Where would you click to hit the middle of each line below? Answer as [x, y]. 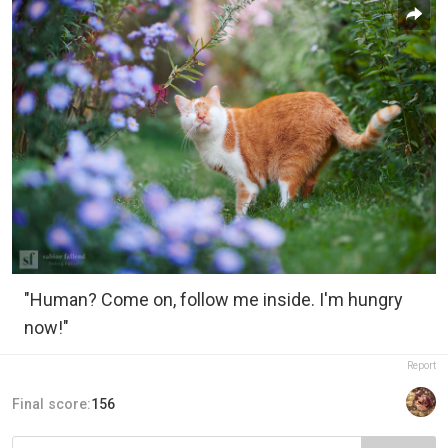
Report [421, 366]
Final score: [51, 404]
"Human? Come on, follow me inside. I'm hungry [213, 300]
